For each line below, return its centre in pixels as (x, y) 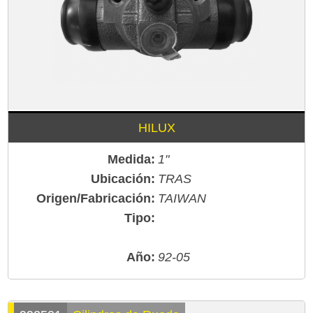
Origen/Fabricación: (96, 199)
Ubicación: (123, 179)
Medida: (131, 160)
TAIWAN (182, 199)
